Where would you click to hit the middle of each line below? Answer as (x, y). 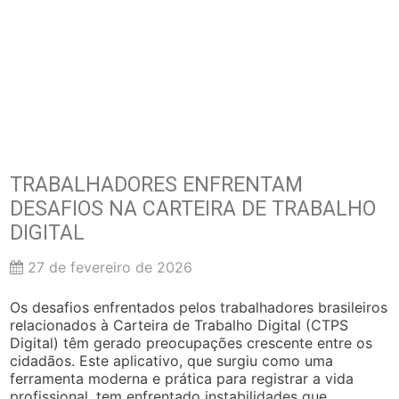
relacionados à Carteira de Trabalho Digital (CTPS (179, 325)
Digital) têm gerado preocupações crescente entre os (191, 342)
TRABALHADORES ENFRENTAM (157, 184)
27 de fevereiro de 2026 (108, 267)
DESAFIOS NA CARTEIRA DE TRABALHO (193, 208)
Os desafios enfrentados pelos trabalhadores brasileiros (199, 307)
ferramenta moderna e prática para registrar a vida (182, 378)
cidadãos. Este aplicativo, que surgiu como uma (172, 360)
